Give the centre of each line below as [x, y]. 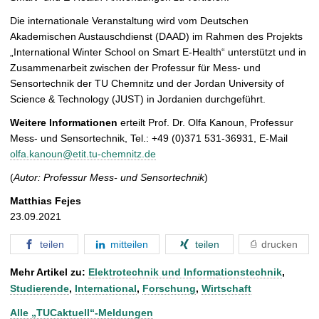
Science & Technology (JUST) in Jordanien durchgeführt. [138, 99]
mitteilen [130, 245]
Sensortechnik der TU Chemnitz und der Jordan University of [147, 84]
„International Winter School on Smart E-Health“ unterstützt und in [158, 52]
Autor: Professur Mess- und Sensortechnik [109, 178]
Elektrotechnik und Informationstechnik [185, 272]
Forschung [169, 288]
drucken [279, 245]
